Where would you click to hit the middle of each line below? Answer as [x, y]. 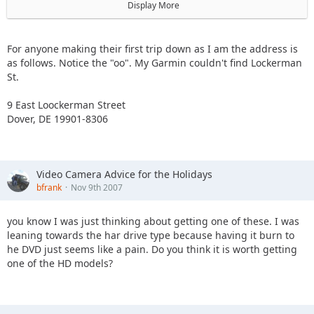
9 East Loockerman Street [66, 105]
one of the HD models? [60, 264]
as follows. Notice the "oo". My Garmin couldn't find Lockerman [155, 63]
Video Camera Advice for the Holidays [124, 175]
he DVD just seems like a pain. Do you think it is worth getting [152, 250]
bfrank [49, 188]
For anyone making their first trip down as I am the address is [152, 49]
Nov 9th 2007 [97, 188]
